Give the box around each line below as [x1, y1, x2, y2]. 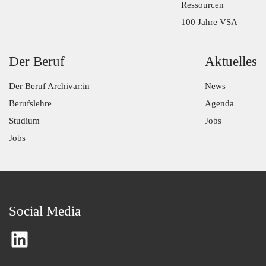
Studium [9, 116, 40, 125]
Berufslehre [9, 99, 52, 108]
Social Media [9, 204, 81, 218]
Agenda [205, 99, 234, 108]
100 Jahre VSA [181, 17, 237, 27]
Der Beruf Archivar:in [9, 81, 90, 91]
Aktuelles [205, 54, 257, 69]
